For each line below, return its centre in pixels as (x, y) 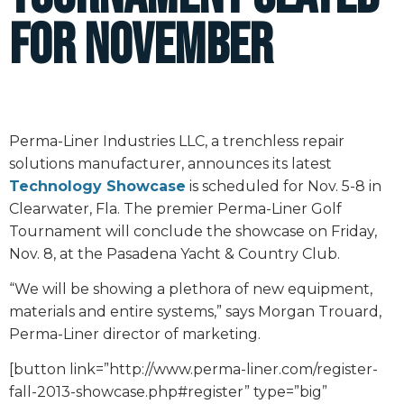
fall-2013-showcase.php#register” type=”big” (168, 392)
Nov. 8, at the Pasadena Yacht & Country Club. (174, 253)
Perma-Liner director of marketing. (135, 335)
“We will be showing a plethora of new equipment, (191, 289)
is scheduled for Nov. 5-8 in (284, 186)
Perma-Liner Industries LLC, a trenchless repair (177, 141)
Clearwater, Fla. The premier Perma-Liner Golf (175, 208)
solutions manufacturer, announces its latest (170, 163)
